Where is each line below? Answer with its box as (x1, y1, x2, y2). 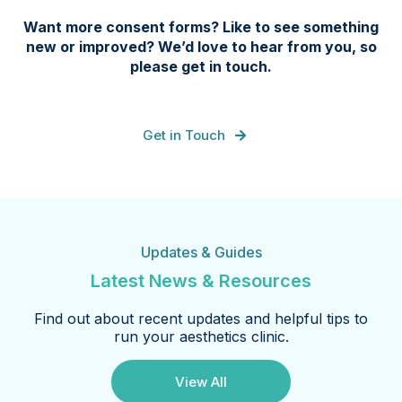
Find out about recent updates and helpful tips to (34, 310, 368, 328)
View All (175, 373, 227, 390)
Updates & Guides (140, 243, 262, 261)
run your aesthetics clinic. (113, 328, 289, 345)
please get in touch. (130, 57, 272, 75)
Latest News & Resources (91, 270, 311, 292)
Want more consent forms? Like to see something (23, 18, 379, 36)
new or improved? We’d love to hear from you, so (25, 38, 377, 56)
